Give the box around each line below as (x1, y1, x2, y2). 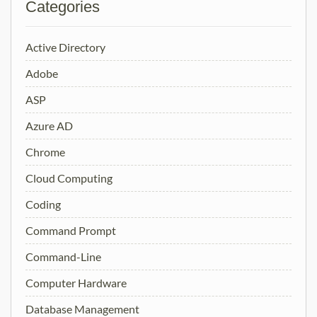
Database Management (25, 301, 139, 316)
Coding (25, 197, 61, 211)
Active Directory (25, 40, 105, 54)
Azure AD (25, 118, 73, 132)
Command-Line (25, 249, 101, 263)
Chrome (25, 144, 65, 158)
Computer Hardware (25, 275, 127, 289)
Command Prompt (25, 223, 116, 237)
